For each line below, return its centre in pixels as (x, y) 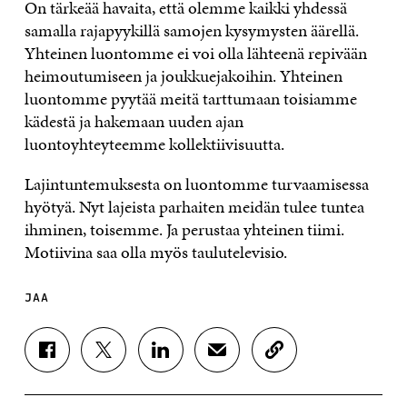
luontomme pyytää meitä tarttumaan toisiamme (190, 98)
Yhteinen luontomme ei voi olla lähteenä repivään (195, 53)
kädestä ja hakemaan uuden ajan (134, 121)
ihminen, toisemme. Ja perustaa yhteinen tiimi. (184, 229)
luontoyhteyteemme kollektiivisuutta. (154, 144)
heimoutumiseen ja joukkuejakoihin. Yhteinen (183, 75)
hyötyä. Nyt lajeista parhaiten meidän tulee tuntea (194, 206)
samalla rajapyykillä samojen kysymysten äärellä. (191, 30)
